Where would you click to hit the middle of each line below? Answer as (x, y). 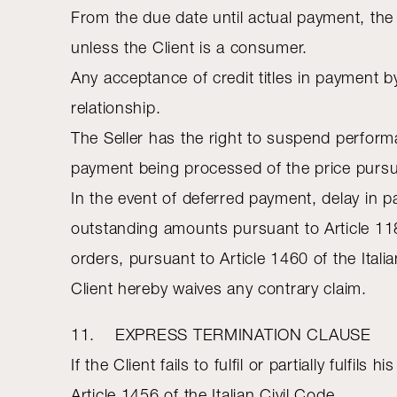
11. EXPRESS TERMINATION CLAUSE (221, 335)
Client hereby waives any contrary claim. (222, 288)
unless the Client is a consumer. (192, 47)
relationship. (116, 108)
